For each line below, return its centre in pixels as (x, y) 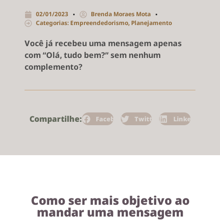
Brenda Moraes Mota (121, 14)
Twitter (147, 119)
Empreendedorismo (99, 23)
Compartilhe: (56, 119)
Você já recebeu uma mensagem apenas (103, 43)
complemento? (54, 67)
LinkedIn (188, 119)
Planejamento (151, 23)
